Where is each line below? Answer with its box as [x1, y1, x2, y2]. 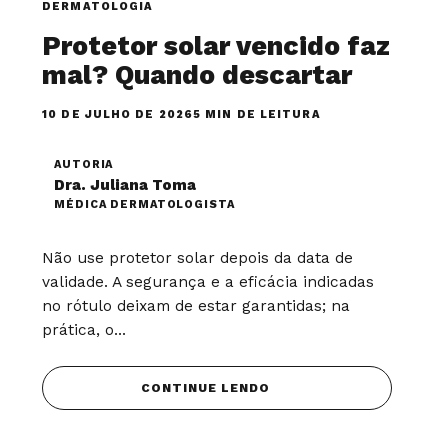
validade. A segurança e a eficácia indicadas [42, 272, 375, 291]
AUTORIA [54, 157, 114, 171]
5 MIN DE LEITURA [193, 107, 321, 121]
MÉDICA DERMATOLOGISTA [54, 197, 235, 211]
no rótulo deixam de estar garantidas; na [42, 296, 351, 315]
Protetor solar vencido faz [42, 29, 391, 62]
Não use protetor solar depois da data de [42, 248, 354, 267]
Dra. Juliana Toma [54, 175, 197, 194]
